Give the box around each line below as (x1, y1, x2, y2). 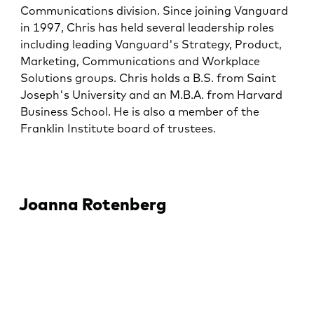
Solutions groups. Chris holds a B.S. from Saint (20, 71, 277, 86)
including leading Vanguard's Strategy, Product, (20, 37, 282, 52)
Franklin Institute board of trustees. (20, 121, 217, 136)
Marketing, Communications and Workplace (20, 54, 261, 69)
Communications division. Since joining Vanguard (20, 4, 289, 18)
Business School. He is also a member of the (20, 104, 260, 119)
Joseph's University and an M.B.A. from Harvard (20, 88, 283, 102)
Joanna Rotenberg (18, 193, 166, 215)
